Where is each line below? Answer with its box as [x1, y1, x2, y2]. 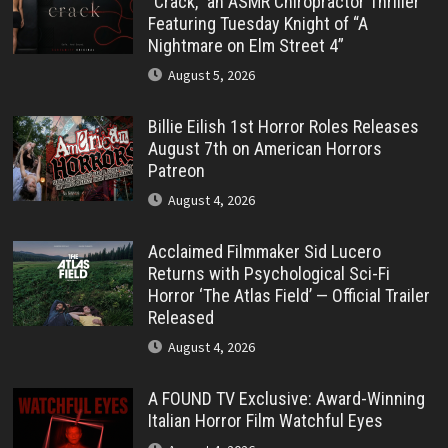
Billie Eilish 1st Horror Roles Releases [147, 115, 419, 137]
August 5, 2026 [167, 65, 255, 84]
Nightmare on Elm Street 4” [147, 34, 344, 56]
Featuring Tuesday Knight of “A [147, 12, 368, 34]
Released [147, 306, 214, 328]
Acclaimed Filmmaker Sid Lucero [147, 240, 381, 262]
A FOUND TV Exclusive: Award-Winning [147, 387, 425, 409]
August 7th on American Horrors [147, 137, 382, 159]
